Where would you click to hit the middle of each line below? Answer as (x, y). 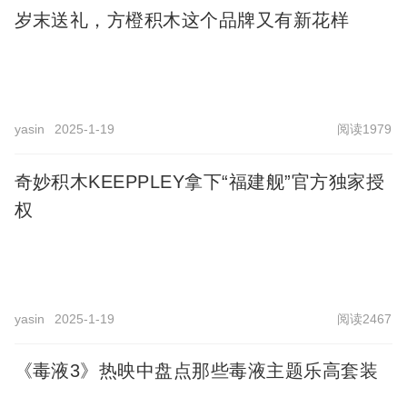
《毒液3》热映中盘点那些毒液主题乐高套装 (196, 371)
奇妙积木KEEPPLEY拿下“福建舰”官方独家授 (199, 181)
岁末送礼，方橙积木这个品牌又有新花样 (182, 20)
